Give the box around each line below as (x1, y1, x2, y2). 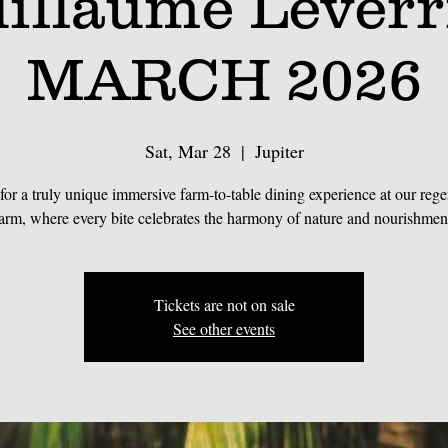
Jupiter (254, 139, 304, 163)
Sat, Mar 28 (144, 139, 231, 163)
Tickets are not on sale (153, 294, 295, 315)
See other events (173, 318, 275, 339)
